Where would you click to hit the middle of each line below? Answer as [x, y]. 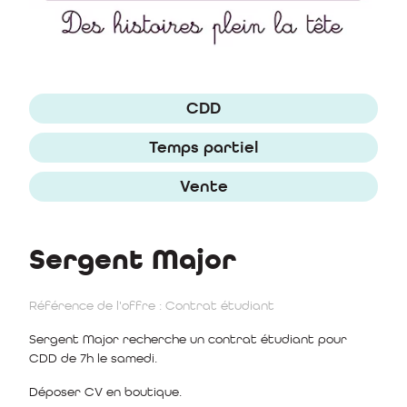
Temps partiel [203, 147]
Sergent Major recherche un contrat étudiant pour [188, 338]
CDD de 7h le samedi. [93, 357]
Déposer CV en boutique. [105, 391]
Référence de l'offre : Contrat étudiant [152, 305]
